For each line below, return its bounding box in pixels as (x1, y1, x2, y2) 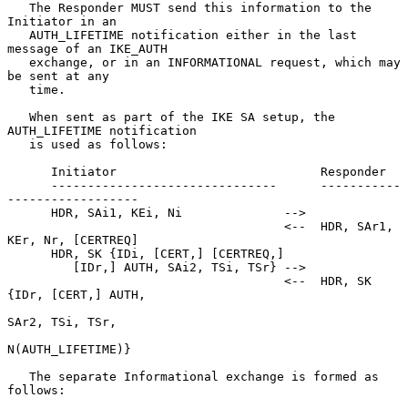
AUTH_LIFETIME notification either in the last (7, 27, 29, 42)
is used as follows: (7, 137, 29, 151)
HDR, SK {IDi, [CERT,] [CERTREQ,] (7, 246, 51, 260)
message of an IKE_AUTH (7, 41, 168, 56)
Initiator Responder (7, 164, 51, 178)
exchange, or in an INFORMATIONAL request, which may (7, 55, 29, 69)
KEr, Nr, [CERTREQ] (7, 232, 138, 247)
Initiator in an (7, 14, 117, 28)
